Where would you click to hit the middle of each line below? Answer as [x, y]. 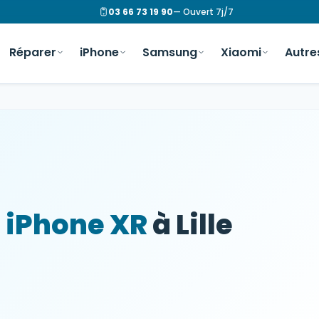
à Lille [190, 225]
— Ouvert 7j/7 [203, 12]
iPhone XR [77, 225]
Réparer [33, 52]
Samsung [170, 52]
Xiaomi [241, 52]
